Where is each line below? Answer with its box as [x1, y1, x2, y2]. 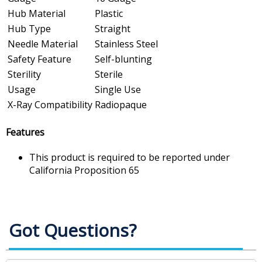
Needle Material [8, 37, 78, 51]
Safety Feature [8, 53, 71, 66]
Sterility [8, 68, 41, 81]
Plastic [95, 7, 123, 20]
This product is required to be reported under [29, 150, 230, 164]
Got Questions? [9, 218, 136, 242]
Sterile [95, 68, 123, 81]
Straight [95, 22, 130, 36]
